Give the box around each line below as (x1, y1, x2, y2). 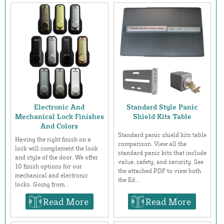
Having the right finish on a (15, 135, 91, 143)
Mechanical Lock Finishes (14, 112, 104, 121)
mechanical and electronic (15, 171, 88, 179)
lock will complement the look (15, 144, 98, 152)
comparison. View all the (117, 139, 186, 147)
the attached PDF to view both (117, 166, 201, 174)
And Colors (40, 121, 78, 130)
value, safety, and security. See (117, 157, 203, 165)
